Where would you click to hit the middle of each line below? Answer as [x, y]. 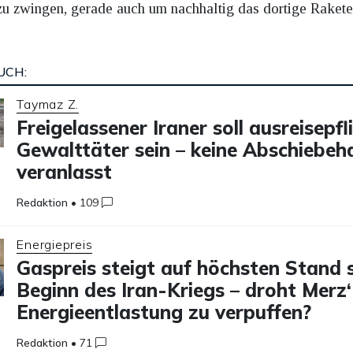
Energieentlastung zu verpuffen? [164, 312]
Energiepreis [55, 245]
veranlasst [65, 172]
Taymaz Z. [48, 104]
